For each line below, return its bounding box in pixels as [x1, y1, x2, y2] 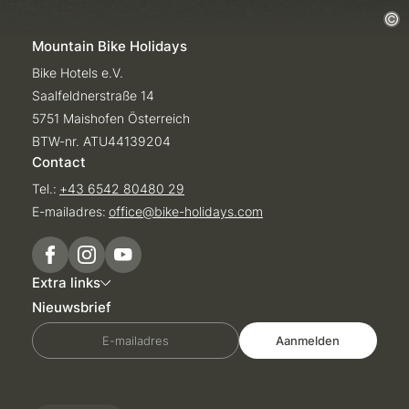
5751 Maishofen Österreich [32, 110, 190, 126]
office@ [109, 203, 154, 219]
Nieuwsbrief [32, 298, 111, 316]
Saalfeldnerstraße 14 [32, 87, 154, 103]
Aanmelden [276, 332, 341, 348]
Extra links [32, 273, 100, 291]
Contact [32, 152, 86, 171]
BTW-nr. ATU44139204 [32, 132, 171, 149]
